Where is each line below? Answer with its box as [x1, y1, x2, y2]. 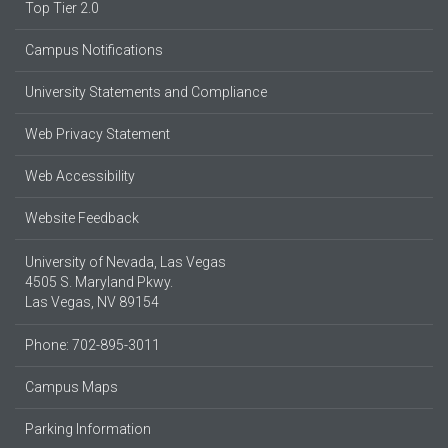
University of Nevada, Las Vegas [25, 254, 226, 270]
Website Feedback [25, 210, 139, 226]
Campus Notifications [25, 42, 163, 58]
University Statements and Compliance [25, 84, 267, 100]
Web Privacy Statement [25, 126, 170, 142]
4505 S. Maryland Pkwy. [25, 274, 173, 290]
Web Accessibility [25, 168, 135, 184]
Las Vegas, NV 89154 [25, 294, 159, 310]
